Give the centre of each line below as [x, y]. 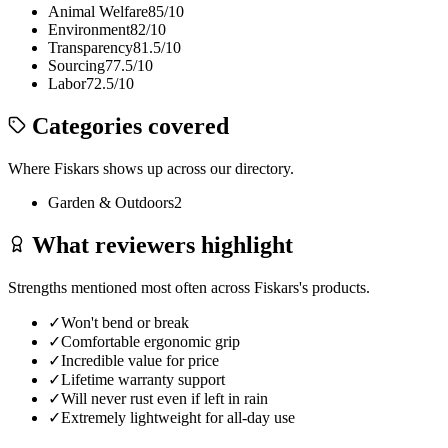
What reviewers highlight [159, 245]
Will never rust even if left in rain [164, 399]
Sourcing [76, 66]
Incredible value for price [140, 361]
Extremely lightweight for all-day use [178, 418]
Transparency [90, 48]
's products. [334, 288]
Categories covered [127, 126]
